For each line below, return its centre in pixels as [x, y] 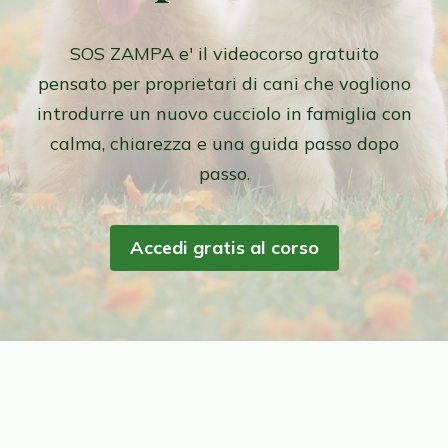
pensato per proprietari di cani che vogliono [224, 84]
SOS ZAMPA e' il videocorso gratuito [224, 54]
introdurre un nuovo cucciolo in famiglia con [224, 114]
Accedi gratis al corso [224, 248]
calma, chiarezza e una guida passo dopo [224, 144]
